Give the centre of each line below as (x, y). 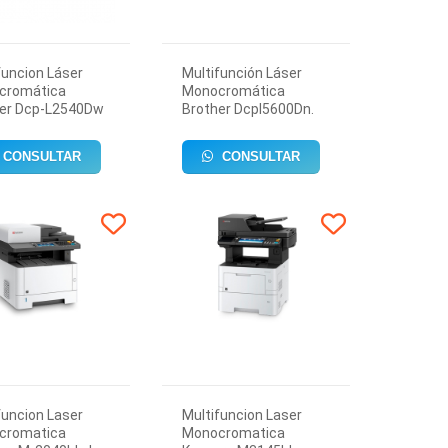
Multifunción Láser (242, 73)
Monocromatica (234, 433)
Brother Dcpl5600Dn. (248, 109)
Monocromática (234, 91)
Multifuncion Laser (242, 415)
